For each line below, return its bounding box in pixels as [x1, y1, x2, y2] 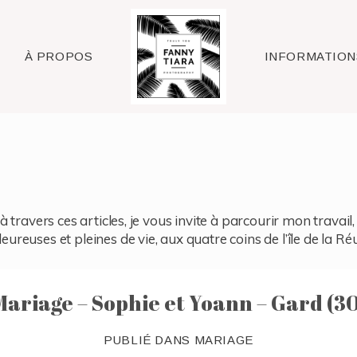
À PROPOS [24, 49, 93, 63]
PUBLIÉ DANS [104, 333, 194, 347]
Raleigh [155, 48, 202, 65]
